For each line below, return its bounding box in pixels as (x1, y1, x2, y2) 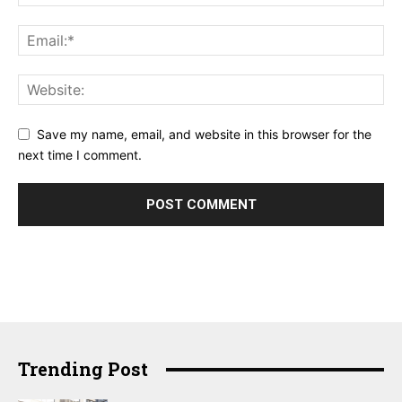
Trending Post (18, 357, 148, 381)
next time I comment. (18, 147, 142, 163)
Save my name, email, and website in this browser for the (37, 127, 371, 143)
